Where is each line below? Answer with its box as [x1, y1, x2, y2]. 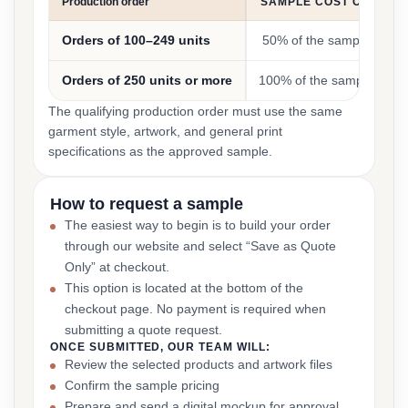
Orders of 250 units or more [62, 73, 232, 87]
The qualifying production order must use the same [48, 104, 342, 118]
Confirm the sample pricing [65, 378, 219, 393]
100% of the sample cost [259, 73, 401, 87]
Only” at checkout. [65, 260, 169, 274]
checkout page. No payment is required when [65, 301, 326, 316]
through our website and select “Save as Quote [65, 239, 336, 253]
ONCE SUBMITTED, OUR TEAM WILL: [50, 341, 270, 353]
